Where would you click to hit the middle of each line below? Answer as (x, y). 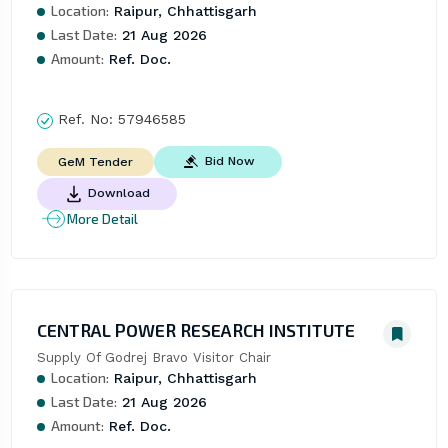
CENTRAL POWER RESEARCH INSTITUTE (195, 330)
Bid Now (229, 161)
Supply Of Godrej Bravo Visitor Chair (153, 358)
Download (118, 193)
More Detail (102, 218)
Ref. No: (85, 119)
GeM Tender (95, 162)
